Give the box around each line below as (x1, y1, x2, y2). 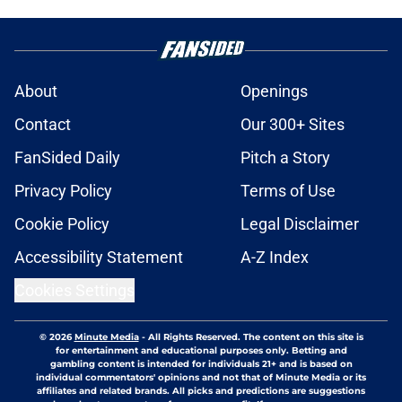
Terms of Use (240, 181, 336, 201)
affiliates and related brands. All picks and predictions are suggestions (37, 385, 365, 398)
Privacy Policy (14, 181, 112, 201)
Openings (240, 82, 308, 101)
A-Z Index (240, 248, 309, 267)
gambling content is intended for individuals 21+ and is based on (49, 358, 353, 371)
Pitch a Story (240, 148, 330, 168)
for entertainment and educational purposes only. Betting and (55, 345, 347, 357)
